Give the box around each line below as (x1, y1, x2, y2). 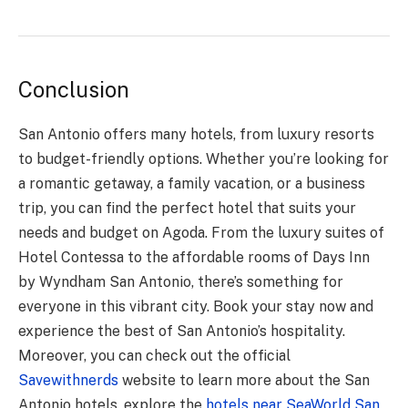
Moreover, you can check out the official (18, 346, 291, 364)
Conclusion (18, 76, 129, 103)
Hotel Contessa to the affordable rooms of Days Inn (18, 248, 370, 266)
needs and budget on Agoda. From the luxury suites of (18, 223, 384, 241)
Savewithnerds (18, 371, 118, 389)
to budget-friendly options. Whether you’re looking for (18, 149, 389, 168)
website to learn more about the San (118, 371, 370, 389)
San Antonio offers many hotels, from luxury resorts (18, 125, 374, 143)
